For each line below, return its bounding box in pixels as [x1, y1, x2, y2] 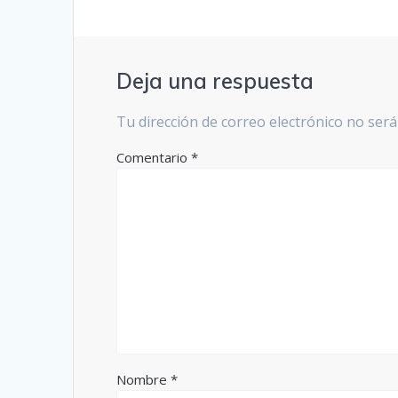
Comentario [116, 148, 192, 167]
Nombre [116, 370, 171, 389]
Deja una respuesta [116, 68, 314, 95]
